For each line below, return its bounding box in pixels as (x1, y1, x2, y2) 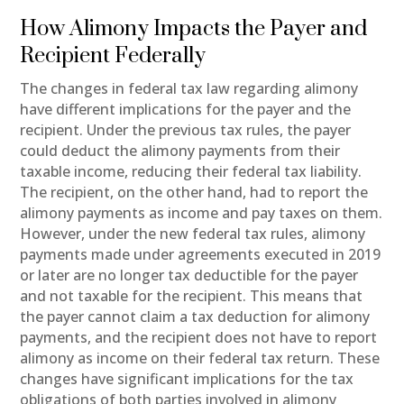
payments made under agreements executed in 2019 (20, 243, 381, 264)
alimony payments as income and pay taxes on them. (20, 202, 383, 223)
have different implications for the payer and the (20, 98, 352, 119)
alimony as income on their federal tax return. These (20, 347, 381, 368)
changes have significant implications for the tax (20, 368, 354, 389)
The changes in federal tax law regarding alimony (20, 78, 359, 98)
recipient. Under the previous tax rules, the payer (20, 119, 352, 140)
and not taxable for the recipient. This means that (20, 285, 363, 306)
